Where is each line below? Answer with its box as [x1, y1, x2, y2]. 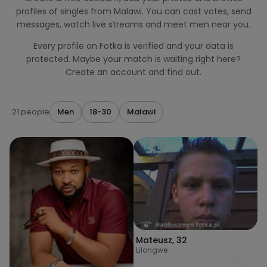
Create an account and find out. [66, 66, 201, 78]
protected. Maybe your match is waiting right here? [26, 53, 241, 65]
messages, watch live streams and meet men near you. [17, 18, 250, 30]
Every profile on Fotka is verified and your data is [33, 40, 234, 52]
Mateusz [136, 234, 172, 246]
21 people [12, 106, 49, 117]
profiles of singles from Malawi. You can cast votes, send [15, 5, 252, 17]
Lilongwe [136, 245, 167, 255]
